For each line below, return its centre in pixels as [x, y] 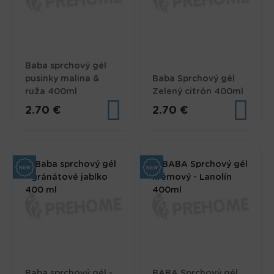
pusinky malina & [62, 79]
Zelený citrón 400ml [198, 91]
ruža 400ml [51, 91]
